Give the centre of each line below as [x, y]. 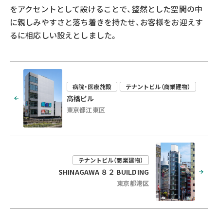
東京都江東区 [86, 110]
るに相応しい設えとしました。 [64, 35]
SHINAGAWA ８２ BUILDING [104, 172]
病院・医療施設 [92, 87]
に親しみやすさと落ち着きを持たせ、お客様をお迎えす [107, 22]
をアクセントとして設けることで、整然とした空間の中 [106, 9]
